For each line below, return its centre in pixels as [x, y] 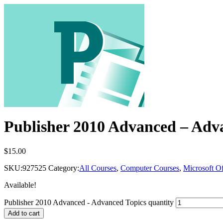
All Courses [98, 168]
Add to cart [24, 213]
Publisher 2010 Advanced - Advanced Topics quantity [89, 202]
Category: [64, 168]
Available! [20, 185]
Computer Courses [150, 168]
